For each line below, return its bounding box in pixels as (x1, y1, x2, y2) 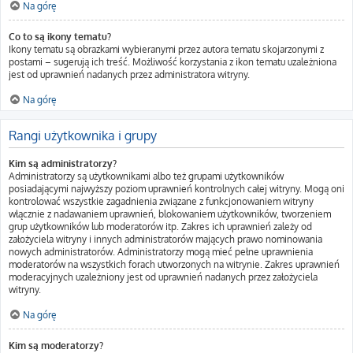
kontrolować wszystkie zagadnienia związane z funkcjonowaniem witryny (9, 195, 314, 207)
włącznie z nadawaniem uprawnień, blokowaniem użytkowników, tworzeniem (9, 208, 331, 220)
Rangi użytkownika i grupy (9, 128, 157, 143)
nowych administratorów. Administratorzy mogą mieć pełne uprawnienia (9, 246, 313, 258)
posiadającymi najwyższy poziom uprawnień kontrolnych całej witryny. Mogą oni (9, 183, 344, 195)
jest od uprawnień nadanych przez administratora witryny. (9, 69, 250, 80)
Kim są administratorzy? (9, 158, 117, 169)
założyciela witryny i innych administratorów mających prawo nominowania (9, 233, 322, 245)
